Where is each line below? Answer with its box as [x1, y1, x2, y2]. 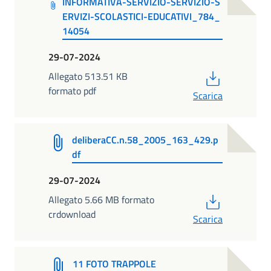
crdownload [48, 207, 96, 222]
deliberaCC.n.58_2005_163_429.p [72, 132, 218, 147]
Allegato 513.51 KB [48, 69, 128, 84]
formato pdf [48, 83, 96, 99]
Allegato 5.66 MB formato [48, 192, 154, 207]
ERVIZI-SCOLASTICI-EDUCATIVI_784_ [62, 8, 220, 24]
